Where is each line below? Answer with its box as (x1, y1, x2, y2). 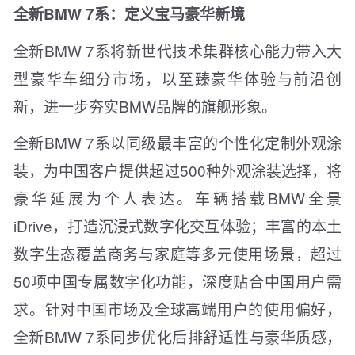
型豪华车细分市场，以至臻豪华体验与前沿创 (13, 67, 342, 89)
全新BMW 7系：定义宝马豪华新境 (13, 2, 245, 25)
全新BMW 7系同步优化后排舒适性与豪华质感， (13, 325, 342, 347)
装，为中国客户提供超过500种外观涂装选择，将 (13, 158, 342, 181)
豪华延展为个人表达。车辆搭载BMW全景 (13, 186, 342, 208)
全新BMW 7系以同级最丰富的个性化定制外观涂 (13, 131, 342, 153)
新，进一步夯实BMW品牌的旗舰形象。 (13, 94, 277, 116)
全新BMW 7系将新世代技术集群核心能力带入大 (13, 39, 342, 61)
